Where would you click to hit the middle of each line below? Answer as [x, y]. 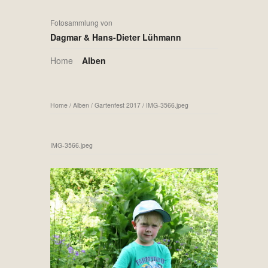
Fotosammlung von [81, 22]
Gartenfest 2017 [118, 105]
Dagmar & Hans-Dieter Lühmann [116, 37]
